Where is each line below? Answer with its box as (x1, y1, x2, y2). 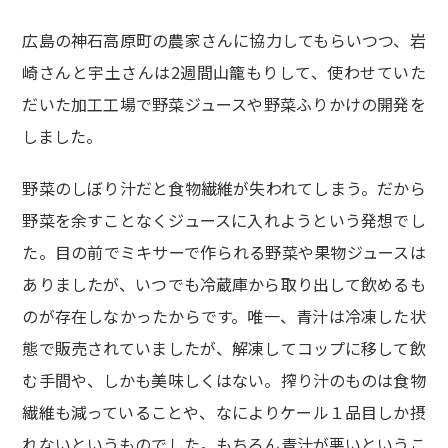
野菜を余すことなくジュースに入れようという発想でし (22, 208, 426, 233)
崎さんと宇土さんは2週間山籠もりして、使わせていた (22, 60, 426, 85)
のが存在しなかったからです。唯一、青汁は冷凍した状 (22, 304, 426, 329)
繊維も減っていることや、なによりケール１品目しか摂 (22, 400, 426, 425)
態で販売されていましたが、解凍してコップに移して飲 (22, 336, 426, 361)
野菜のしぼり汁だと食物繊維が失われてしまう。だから (22, 176, 426, 201)
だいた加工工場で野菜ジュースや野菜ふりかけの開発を (22, 92, 426, 117)
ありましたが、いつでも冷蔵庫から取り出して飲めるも (22, 272, 426, 297)
